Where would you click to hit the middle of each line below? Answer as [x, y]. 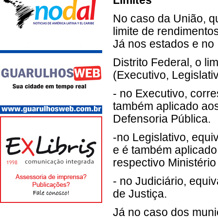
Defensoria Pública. [162, 119]
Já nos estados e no [163, 44]
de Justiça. [140, 194]
